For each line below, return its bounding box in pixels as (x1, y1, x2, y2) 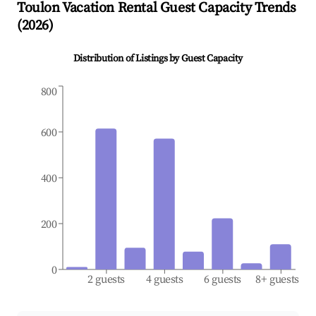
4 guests (145, 272, 183, 287)
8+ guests (255, 272, 300, 287)
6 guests (204, 272, 242, 287)
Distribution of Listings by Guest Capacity (73, 52, 243, 66)
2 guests (87, 272, 126, 287)
